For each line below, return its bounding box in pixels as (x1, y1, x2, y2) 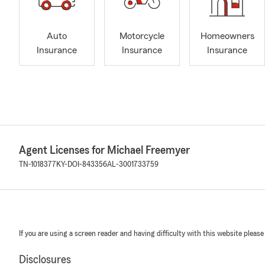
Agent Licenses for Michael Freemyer (19, 144, 190, 156)
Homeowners (200, 31, 254, 41)
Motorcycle (119, 31, 164, 41)
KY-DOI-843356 (56, 160, 107, 169)
